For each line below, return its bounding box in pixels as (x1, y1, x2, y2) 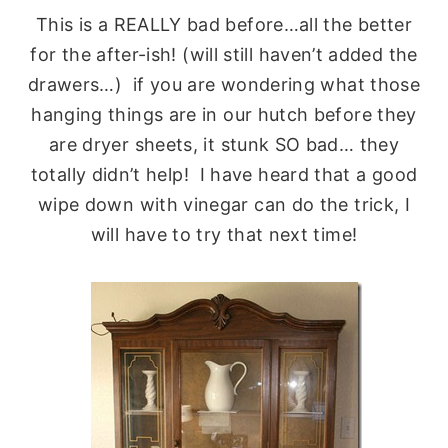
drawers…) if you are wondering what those (27, 73, 421, 95)
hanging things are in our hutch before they (31, 103, 417, 125)
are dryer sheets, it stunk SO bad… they (48, 133, 400, 155)
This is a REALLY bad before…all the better (35, 13, 413, 35)
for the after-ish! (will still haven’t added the (30, 43, 418, 65)
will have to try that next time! (90, 223, 358, 245)
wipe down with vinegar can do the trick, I (37, 193, 411, 215)
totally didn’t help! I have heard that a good (30, 163, 418, 185)
